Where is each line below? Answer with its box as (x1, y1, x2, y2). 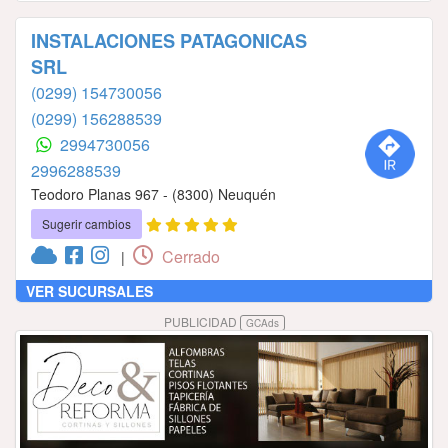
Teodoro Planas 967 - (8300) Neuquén (31, 184, 276, 205)
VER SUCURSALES (26, 281, 153, 302)
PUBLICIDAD (163, 313, 240, 331)
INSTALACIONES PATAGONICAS (31, 28, 307, 55)
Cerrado (158, 245, 220, 269)
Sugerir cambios (42, 215, 131, 233)
